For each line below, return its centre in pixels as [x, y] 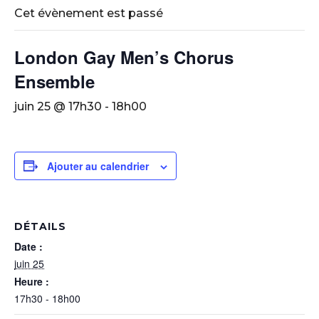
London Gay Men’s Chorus [124, 57]
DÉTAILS [40, 226]
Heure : [32, 281]
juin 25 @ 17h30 [58, 106]
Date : [28, 246]
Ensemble [54, 81]
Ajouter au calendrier [98, 166]
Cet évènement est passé [89, 13]
